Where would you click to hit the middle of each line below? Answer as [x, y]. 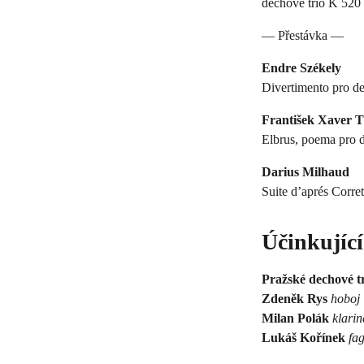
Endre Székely [301, 67]
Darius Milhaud [305, 171]
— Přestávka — [303, 35]
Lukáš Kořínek [305, 337]
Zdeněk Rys [296, 298]
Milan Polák [297, 318]
